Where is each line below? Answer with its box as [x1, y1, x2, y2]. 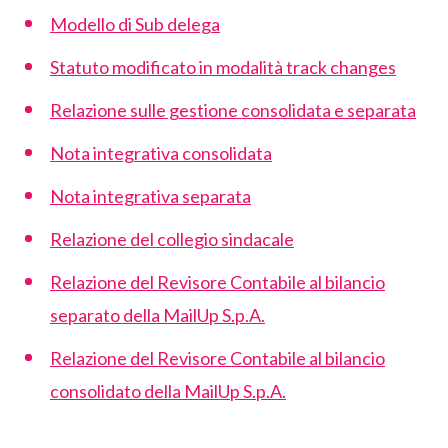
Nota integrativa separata [50, 185, 251, 207]
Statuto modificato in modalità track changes [50, 56, 396, 78]
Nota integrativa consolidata [50, 142, 272, 164]
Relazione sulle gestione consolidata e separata [50, 99, 416, 121]
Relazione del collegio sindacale [50, 228, 294, 250]
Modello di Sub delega [50, 13, 220, 35]
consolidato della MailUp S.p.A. [50, 380, 286, 402]
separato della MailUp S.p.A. [50, 304, 265, 326]
